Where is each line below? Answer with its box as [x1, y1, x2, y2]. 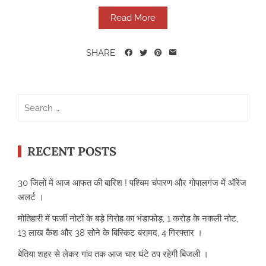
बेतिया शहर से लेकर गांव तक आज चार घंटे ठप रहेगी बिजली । [18, 249, 208, 260]
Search [17, 96, 46, 107]
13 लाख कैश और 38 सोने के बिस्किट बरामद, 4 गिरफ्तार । [18, 227, 202, 239]
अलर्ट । [18, 192, 44, 203]
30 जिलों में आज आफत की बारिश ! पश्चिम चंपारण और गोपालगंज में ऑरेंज [18, 178, 246, 189]
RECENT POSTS [27, 144, 116, 159]
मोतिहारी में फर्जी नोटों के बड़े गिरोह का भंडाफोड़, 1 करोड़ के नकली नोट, [18, 213, 238, 224]
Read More [110, 12, 156, 24]
